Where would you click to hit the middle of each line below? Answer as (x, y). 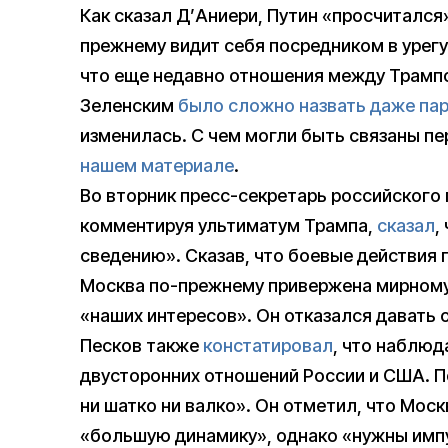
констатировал (268, 346)
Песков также (141, 346)
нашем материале (157, 166)
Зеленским (129, 106)
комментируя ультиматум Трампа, (228, 226)
